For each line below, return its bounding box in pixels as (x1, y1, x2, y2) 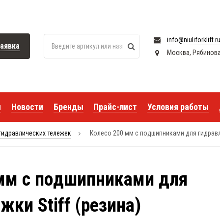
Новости (11, 102, 43, 112)
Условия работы (147, 102, 209, 112)
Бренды (53, 102, 83, 112)
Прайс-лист (93, 102, 137, 112)
